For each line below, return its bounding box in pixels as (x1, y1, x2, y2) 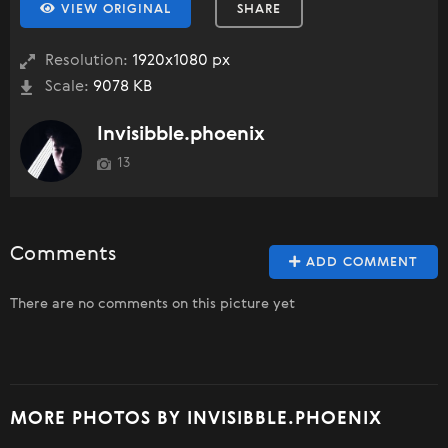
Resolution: (45, 52, 128, 69)
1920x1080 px (128, 52, 230, 69)
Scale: (45, 78, 89, 95)
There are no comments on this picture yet (10, 296, 295, 311)
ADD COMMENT (301, 255, 418, 269)
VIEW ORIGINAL (56, 2, 171, 16)
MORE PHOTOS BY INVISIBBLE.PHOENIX (10, 409, 382, 428)
